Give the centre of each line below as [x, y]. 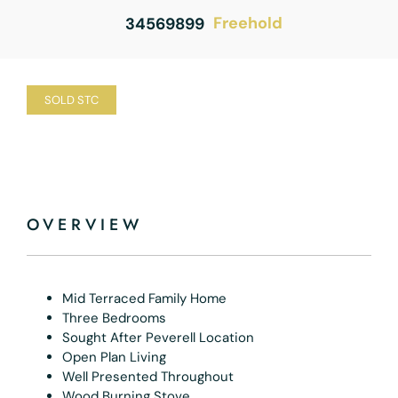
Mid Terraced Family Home [144, 298]
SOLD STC [72, 99]
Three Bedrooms [114, 318]
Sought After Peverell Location [158, 337]
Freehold [247, 24]
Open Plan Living [114, 357]
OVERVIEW [85, 224]
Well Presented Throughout [148, 376]
